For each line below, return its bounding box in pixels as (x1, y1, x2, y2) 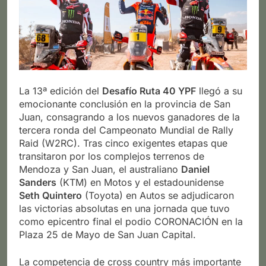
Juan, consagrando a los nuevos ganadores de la (19, 110, 240, 123)
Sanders (19, 176, 56, 188)
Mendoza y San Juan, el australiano (19, 163, 181, 175)
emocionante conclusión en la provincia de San (19, 97, 230, 110)
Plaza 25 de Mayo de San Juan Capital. (19, 228, 196, 240)
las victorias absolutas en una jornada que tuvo (19, 202, 230, 214)
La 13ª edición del (19, 84, 102, 97)
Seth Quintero (19, 189, 82, 201)
